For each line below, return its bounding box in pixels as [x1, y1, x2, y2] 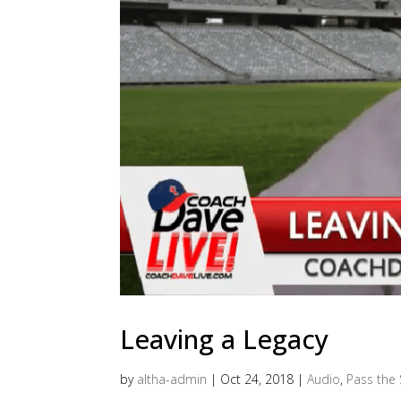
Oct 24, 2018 [220, 370, 294, 388]
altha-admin [137, 370, 208, 388]
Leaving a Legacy [120, 320, 329, 356]
